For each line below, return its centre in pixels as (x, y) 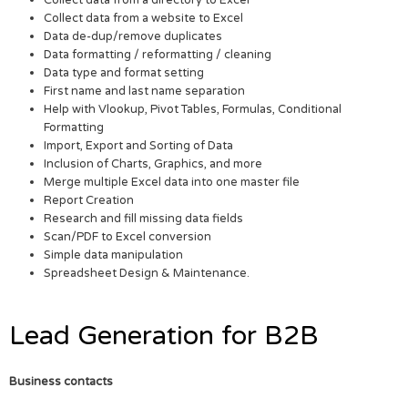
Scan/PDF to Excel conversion (128, 236)
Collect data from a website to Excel (144, 18)
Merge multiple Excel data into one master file (172, 182)
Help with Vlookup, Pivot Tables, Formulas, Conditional (193, 109)
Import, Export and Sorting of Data (139, 145)
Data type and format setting (124, 72)
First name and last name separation (145, 91)
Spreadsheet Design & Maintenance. (147, 273)
